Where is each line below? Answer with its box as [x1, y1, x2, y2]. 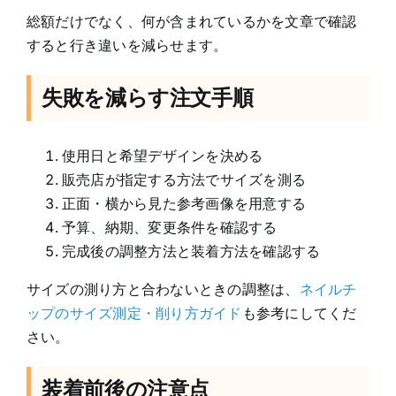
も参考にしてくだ [241, 303, 357, 322]
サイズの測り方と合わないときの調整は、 [27, 279, 300, 298]
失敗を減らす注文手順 [42, 84, 254, 110]
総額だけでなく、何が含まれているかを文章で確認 [27, 11, 357, 30]
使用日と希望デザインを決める [62, 146, 263, 164]
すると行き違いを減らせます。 [27, 35, 228, 54]
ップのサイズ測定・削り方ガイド [27, 303, 242, 322]
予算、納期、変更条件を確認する [62, 217, 278, 236]
